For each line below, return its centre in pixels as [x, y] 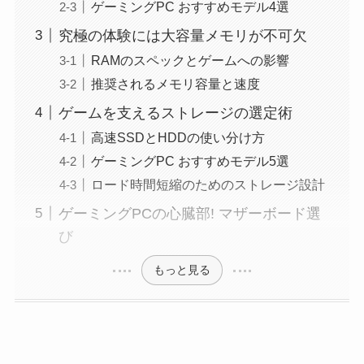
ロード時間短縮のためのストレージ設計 [208, 184]
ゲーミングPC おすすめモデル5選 [190, 160]
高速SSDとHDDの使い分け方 [178, 137]
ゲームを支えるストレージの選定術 [175, 113]
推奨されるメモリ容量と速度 [175, 83]
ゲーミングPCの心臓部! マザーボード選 [189, 213]
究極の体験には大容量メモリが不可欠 [182, 35]
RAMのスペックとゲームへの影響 [190, 60]
